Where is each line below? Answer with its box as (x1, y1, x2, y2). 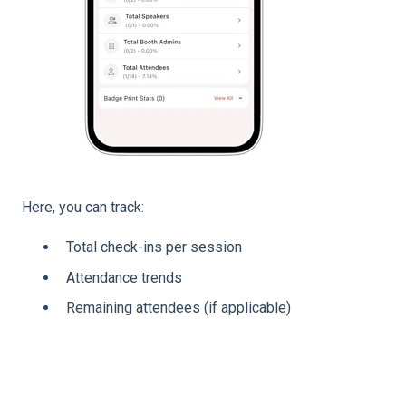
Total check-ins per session (66, 238, 242, 256)
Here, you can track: (22, 198, 144, 216)
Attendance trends (66, 268, 182, 286)
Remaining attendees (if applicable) (66, 298, 291, 316)
